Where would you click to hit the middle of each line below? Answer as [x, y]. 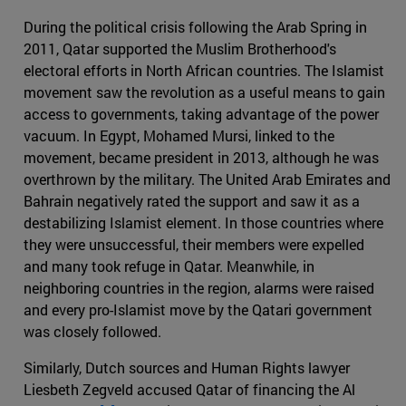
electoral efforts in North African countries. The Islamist [204, 70]
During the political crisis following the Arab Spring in [195, 26]
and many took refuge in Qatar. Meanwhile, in [169, 266]
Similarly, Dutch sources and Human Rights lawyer [187, 367]
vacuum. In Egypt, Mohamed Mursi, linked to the [179, 135]
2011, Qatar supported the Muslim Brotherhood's [180, 48]
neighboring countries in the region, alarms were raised [199, 287]
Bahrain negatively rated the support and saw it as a [192, 200]
